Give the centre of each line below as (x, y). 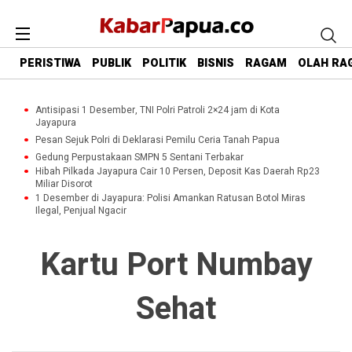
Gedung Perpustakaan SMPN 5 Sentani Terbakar (139, 157)
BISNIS (216, 64)
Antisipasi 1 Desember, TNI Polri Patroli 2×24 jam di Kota (158, 110)
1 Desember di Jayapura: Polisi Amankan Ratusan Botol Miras (170, 198)
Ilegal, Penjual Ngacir (81, 211)
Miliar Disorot (64, 184)
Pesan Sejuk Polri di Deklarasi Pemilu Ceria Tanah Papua (158, 140)
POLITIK (164, 64)
